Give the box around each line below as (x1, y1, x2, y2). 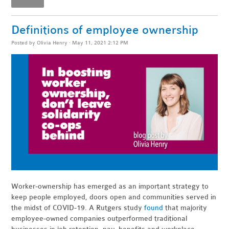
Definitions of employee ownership (11, 23, 199, 37)
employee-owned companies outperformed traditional (11, 214, 188, 223)
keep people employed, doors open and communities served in (11, 192, 217, 201)
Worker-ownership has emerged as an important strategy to (11, 181, 209, 191)
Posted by (11, 39, 37, 47)
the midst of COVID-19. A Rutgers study (11, 203, 145, 212)
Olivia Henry (37, 39, 68, 47)
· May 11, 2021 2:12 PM (67, 39, 129, 47)
